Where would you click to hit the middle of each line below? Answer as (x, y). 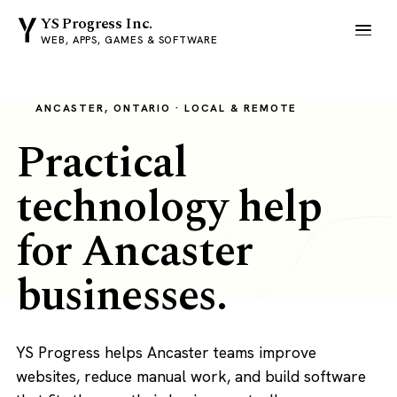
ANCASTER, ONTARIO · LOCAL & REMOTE (166, 108)
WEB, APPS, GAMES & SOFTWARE (129, 39)
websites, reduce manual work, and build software (191, 376)
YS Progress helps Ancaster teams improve (166, 352)
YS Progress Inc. (97, 23)
